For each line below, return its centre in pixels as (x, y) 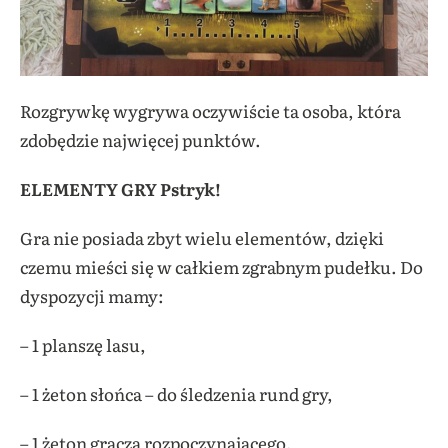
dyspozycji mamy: (92, 295)
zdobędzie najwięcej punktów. (140, 139)
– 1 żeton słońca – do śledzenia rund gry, (176, 393)
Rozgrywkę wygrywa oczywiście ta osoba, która (210, 110)
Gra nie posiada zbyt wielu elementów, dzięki (202, 237)
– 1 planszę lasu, (83, 344)
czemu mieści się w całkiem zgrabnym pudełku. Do (221, 266)
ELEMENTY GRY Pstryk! (120, 188)
